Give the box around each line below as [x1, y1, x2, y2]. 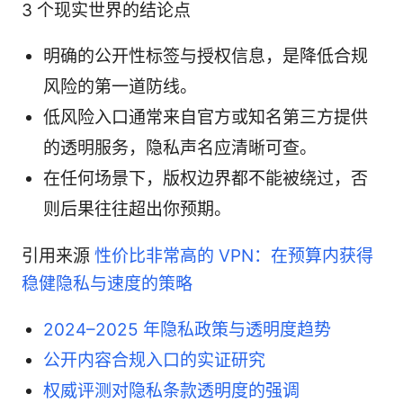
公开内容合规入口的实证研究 [43, 349, 265, 371]
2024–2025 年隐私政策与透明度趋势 [43, 318, 331, 340]
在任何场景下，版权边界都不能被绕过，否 [43, 167, 368, 189]
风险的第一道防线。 [43, 76, 197, 97]
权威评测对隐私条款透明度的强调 [43, 380, 300, 401]
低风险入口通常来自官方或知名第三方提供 [43, 106, 368, 128]
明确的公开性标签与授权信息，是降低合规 [43, 45, 368, 67]
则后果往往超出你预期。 [43, 198, 231, 219]
